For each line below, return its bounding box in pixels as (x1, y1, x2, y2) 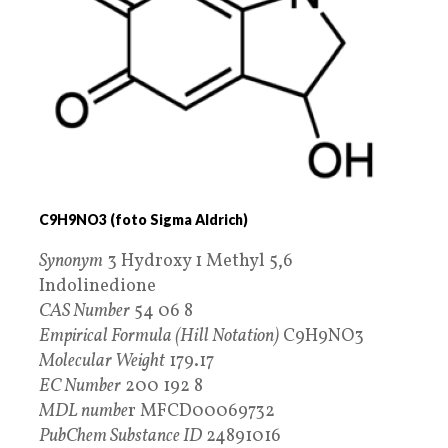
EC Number (39, 373, 121, 399)
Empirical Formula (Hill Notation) (39, 323, 279, 349)
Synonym (39, 248, 103, 274)
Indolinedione (39, 273, 156, 299)
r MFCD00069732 (128, 398, 275, 424)
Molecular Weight (39, 348, 165, 374)
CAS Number (39, 298, 130, 324)
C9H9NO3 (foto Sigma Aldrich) (39, 210, 248, 228)
